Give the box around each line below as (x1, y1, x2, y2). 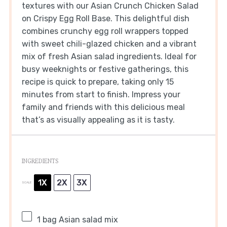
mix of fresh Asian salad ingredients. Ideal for (21, 51, 197, 61)
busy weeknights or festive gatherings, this (21, 64, 188, 74)
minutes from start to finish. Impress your (21, 89, 180, 99)
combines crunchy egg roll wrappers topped (21, 26, 188, 36)
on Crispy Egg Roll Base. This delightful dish (21, 13, 190, 23)
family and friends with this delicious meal (21, 102, 185, 112)
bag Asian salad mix (40, 214, 118, 224)
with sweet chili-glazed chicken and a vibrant (21, 39, 197, 49)
